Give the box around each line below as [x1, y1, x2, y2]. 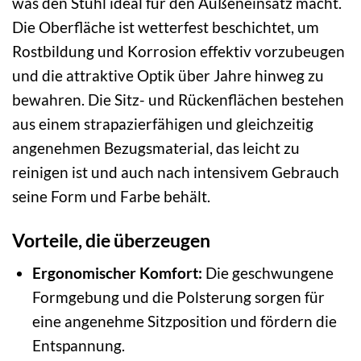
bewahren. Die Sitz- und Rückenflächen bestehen [12, 90, 344, 110]
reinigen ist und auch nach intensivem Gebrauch [12, 163, 339, 182]
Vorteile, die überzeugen [12, 228, 210, 251]
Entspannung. [31, 336, 125, 355]
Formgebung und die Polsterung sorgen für [31, 288, 325, 307]
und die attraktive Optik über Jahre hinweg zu [12, 66, 324, 85]
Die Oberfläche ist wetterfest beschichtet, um [12, 18, 319, 37]
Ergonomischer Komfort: [31, 263, 202, 283]
